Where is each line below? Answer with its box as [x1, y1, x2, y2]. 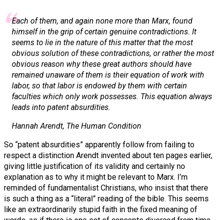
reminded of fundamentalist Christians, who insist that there [4, 183, 208, 193]
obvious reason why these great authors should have [12, 59, 192, 69]
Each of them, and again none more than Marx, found [12, 16, 192, 26]
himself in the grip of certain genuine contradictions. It [12, 27, 196, 37]
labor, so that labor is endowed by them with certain [12, 81, 187, 91]
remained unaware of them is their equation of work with [12, 70, 204, 80]
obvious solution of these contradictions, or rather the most [12, 49, 214, 58]
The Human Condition [66, 121, 141, 131]
